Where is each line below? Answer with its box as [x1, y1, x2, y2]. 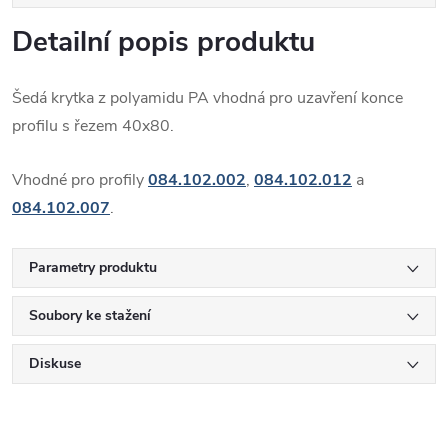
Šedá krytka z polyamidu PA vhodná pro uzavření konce [12, 86, 403, 109]
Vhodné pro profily [12, 168, 148, 191]
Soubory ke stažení [29, 305, 151, 325]
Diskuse [29, 353, 81, 373]
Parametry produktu [29, 257, 157, 277]
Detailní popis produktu [12, 22, 315, 61]
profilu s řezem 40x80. [12, 114, 174, 137]
